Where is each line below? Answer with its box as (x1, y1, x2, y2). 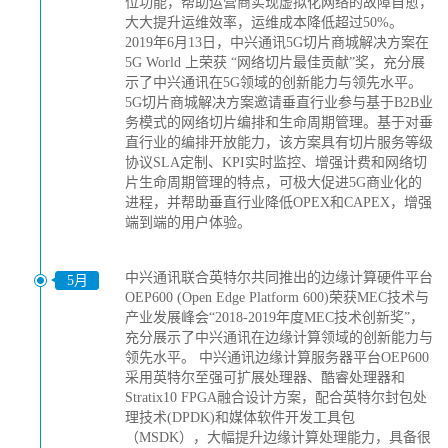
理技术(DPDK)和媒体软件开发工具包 (125, 410, 355, 425)
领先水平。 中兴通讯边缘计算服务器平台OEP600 (125, 350, 429, 365)
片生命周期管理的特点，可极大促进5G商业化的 (125, 175, 422, 190)
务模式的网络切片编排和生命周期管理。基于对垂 (125, 115, 433, 130)
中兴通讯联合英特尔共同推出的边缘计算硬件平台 (125, 270, 433, 285)
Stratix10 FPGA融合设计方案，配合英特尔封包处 (125, 390, 427, 405)
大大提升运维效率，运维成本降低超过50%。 (125, 15, 403, 30)
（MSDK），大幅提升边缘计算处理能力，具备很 (125, 430, 431, 445)
